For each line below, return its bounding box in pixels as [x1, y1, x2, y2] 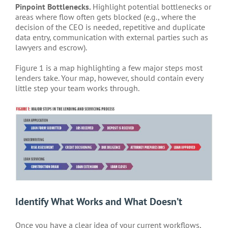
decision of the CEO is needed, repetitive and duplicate [15, 21, 205, 32]
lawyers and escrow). [15, 42, 87, 52]
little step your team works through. [15, 82, 139, 93]
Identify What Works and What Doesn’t [15, 195, 182, 209]
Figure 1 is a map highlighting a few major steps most [15, 62, 203, 73]
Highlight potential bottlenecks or [93, 1, 211, 12]
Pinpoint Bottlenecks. [15, 1, 93, 12]
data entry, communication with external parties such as [15, 32, 208, 42]
